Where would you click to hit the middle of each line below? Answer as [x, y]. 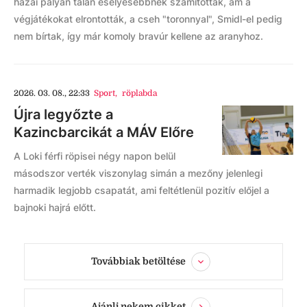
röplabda [139, 93]
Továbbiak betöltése [138, 261]
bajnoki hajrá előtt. [55, 207]
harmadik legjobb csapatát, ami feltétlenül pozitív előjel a [142, 190]
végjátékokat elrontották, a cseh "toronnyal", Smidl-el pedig [148, 19]
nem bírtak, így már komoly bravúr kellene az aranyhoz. [138, 36]
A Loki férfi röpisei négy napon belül [95, 156]
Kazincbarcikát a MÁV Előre [104, 132]
